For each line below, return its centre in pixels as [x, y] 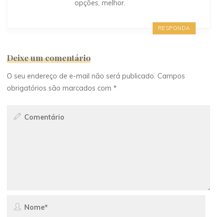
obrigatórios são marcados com [60, 88]
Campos [171, 76]
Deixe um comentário [49, 57]
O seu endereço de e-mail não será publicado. [81, 76]
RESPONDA [174, 28]
